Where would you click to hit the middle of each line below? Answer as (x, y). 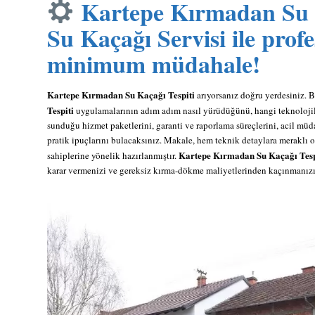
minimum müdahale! (154, 64)
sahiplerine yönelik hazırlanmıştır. (113, 155)
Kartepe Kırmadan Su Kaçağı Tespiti (121, 94)
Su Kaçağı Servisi (136, 38)
